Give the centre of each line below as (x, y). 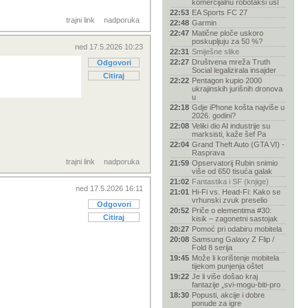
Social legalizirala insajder (234, 70)
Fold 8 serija (212, 247)
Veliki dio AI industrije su (231, 126)
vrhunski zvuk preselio (230, 200)
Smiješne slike (216, 52)
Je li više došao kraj (225, 276)
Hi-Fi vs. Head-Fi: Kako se (236, 192)
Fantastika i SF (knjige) (230, 181)
